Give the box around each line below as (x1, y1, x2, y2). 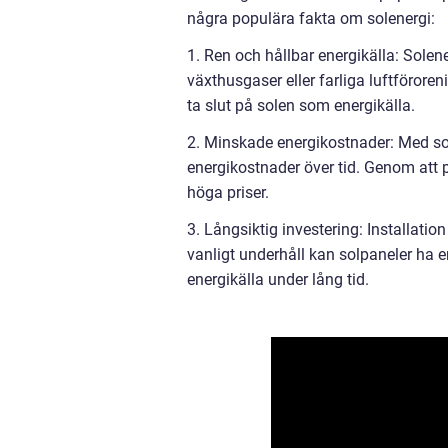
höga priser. (187, 182, 269, 202)
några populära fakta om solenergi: (187, 8, 435, 28)
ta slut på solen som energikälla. (187, 95, 415, 115)
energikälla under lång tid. (187, 269, 369, 289)
